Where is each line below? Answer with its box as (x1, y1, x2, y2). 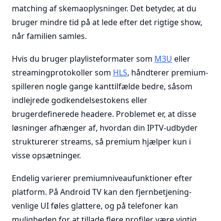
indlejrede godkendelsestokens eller (12, 95, 147, 106)
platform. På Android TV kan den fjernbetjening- (12, 186, 191, 197)
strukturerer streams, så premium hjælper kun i (12, 136, 191, 147)
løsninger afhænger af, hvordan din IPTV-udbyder (12, 122, 198, 133)
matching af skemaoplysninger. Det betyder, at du (12, 3, 196, 14)
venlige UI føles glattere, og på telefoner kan (12, 200, 178, 211)
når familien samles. (12, 31, 87, 41)
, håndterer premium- (127, 67, 208, 78)
